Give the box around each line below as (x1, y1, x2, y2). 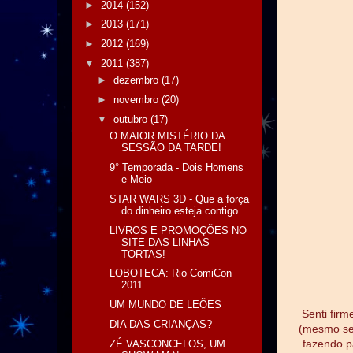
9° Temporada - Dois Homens (110, 162, 244, 173)
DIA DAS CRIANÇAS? (110, 318, 213, 330)
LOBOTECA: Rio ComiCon (110, 267, 232, 280)
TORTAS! (121, 247, 166, 260)
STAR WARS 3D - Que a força (110, 192, 250, 205)
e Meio (121, 173, 153, 185)
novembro (113, 94, 162, 106)
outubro (113, 113, 150, 125)
